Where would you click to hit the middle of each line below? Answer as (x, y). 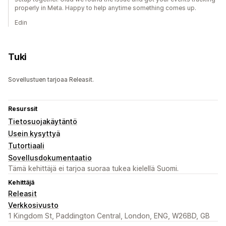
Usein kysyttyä (34, 134)
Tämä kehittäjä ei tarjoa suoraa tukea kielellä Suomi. (93, 168)
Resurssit (23, 109)
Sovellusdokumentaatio (50, 158)
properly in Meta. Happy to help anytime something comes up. (105, 8)
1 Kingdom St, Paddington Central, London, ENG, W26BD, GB (109, 216)
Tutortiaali (26, 146)
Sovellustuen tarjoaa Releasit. (51, 80)
